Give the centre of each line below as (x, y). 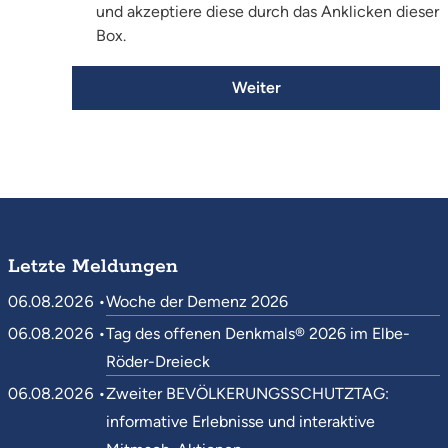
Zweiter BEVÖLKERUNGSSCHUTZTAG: (247, 393)
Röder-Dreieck (158, 361)
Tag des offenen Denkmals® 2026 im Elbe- (258, 333)
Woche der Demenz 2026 (197, 301)
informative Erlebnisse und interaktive (240, 421)
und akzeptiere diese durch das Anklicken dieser (267, 11)
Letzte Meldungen (93, 266)
